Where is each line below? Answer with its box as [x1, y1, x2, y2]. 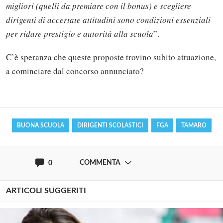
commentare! [18, 58, 83, 69]
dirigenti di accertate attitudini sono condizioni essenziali [6, 14, 211, 26]
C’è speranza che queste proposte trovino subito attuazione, [6, 51, 216, 63]
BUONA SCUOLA [16, 122, 64, 129]
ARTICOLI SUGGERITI [6, 187, 86, 195]
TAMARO [181, 122, 207, 129]
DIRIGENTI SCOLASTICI [77, 122, 143, 129]
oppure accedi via [18, 133, 80, 142]
